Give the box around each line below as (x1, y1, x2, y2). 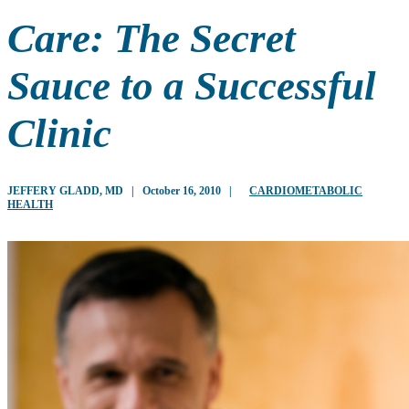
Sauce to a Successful (7, 62, 376, 109)
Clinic (7, 110, 111, 156)
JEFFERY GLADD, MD (7, 184, 123, 197)
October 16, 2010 (142, 184, 221, 197)
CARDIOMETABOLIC (249, 184, 362, 197)
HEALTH (7, 197, 53, 211)
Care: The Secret (7, 15, 296, 61)
